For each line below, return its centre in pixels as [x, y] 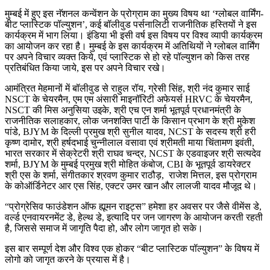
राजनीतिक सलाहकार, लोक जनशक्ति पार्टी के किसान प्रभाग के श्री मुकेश [130, 121]
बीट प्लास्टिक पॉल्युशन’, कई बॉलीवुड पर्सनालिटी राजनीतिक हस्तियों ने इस [131, 24]
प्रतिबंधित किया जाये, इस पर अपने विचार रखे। [85, 67]
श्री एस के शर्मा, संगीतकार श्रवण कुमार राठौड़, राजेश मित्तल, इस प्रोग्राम [131, 175]
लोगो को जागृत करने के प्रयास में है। [68, 259]
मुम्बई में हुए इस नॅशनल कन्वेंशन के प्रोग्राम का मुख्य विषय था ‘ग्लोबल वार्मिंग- [134, 13]
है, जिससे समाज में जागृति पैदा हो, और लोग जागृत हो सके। [104, 228]
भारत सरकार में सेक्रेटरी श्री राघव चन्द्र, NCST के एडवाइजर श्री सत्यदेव [133, 153]
